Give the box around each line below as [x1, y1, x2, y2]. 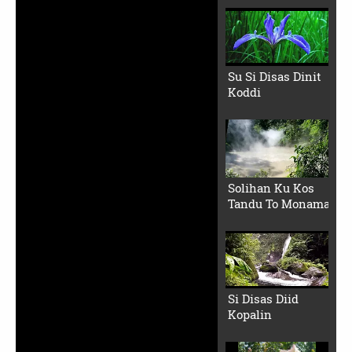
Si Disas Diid [227, 291, 299, 307]
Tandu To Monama [227, 195, 330, 211]
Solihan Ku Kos [227, 179, 314, 196]
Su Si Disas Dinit [227, 68, 321, 84]
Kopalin [227, 306, 272, 323]
